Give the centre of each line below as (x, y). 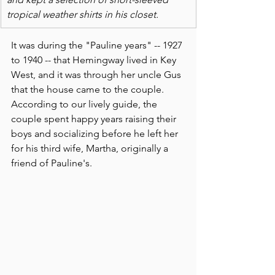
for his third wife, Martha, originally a (91, 148)
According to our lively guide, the (85, 104)
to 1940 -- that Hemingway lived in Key (95, 60)
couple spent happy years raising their (95, 118)
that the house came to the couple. (89, 89)
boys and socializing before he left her (96, 133)
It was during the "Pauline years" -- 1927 (98, 45)
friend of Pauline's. (52, 163)
